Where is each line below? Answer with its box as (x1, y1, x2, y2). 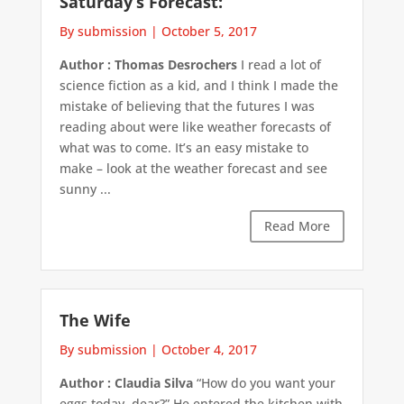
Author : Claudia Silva (59, 373, 193, 391)
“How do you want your (192, 373, 335, 391)
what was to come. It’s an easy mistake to (59, 139, 308, 157)
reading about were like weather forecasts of (59, 118, 331, 136)
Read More (264, 217, 331, 235)
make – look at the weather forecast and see (59, 160, 327, 178)
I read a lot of (236, 56, 321, 74)
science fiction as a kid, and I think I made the (59, 77, 338, 95)
